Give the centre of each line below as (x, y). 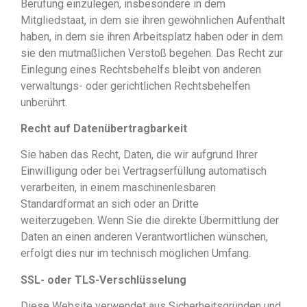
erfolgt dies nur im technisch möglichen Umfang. (136, 254)
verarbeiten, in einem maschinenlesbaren (118, 188)
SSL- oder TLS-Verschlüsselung (103, 280)
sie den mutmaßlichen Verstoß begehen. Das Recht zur (152, 53)
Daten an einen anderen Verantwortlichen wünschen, (144, 237)
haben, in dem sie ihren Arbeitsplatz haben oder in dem (152, 36)
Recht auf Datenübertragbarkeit (104, 128)
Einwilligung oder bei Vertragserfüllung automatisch (144, 171)
